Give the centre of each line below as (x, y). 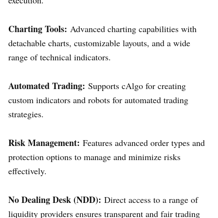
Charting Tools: (38, 28)
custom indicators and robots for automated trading (98, 100)
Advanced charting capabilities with (132, 28)
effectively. (27, 171)
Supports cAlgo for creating (136, 85)
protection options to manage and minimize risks (94, 156)
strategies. (26, 114)
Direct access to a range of (150, 199)
